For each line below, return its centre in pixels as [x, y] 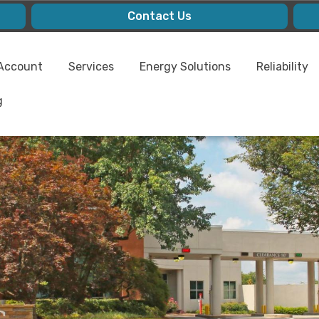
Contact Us [159, 16]
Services [91, 67]
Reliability [282, 67]
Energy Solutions [185, 67]
